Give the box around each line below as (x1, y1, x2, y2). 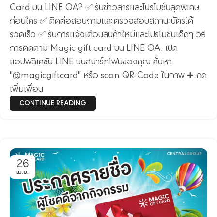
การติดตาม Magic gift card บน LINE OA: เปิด (10, 42, 178, 55)
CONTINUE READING (19, 98, 86, 108)
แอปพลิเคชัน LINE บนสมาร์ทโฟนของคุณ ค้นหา (10, 55, 172, 69)
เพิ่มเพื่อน (10, 82, 43, 96)
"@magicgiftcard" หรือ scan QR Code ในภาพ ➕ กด (10, 69, 207, 82)
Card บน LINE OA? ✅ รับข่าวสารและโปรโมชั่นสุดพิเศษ (10, 1, 200, 15)
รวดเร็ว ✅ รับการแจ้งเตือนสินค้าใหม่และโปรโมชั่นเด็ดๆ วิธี (10, 28, 206, 42)
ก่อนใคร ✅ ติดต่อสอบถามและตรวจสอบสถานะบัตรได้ (10, 15, 193, 28)
